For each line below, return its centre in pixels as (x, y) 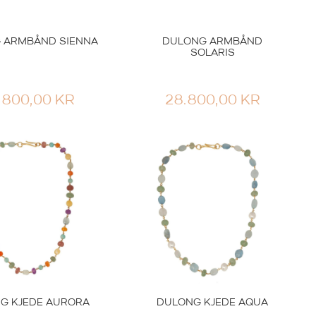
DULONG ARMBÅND (213, 42)
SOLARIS (212, 54)
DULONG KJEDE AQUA (213, 303)
